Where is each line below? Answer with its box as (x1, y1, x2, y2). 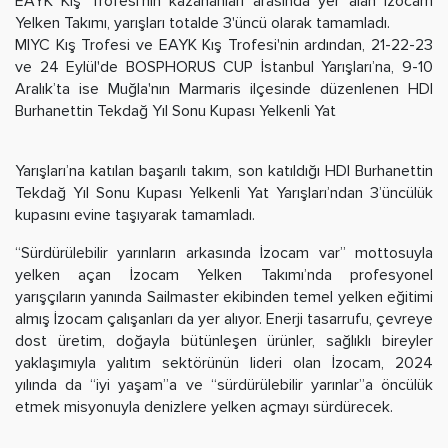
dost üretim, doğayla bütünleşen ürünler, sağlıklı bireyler (15, 330, 433, 351)
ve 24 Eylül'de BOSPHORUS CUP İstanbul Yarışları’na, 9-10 (15, 56, 433, 77)
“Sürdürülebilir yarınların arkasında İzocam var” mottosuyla (15, 242, 433, 263)
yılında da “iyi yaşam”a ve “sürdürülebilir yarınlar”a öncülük (15, 374, 433, 395)
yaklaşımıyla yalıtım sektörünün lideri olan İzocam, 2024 (15, 352, 433, 373)
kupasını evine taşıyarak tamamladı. (15, 204, 255, 225)
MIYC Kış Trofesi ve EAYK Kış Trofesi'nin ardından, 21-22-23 (15, 34, 433, 55)
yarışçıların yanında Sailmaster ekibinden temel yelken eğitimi (15, 286, 433, 307)
